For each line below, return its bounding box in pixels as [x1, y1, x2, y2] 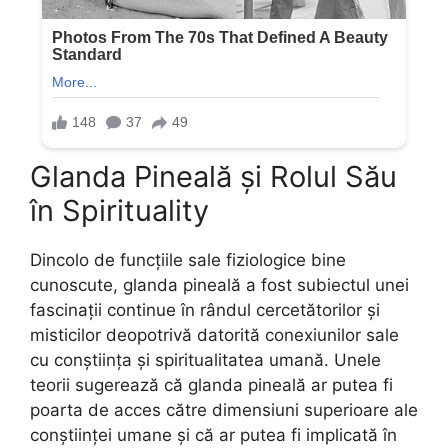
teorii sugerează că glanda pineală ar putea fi [30, 374, 393, 395]
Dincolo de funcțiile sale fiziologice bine [30, 249, 346, 270]
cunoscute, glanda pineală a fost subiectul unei [30, 274, 409, 295]
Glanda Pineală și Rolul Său [30, 158, 397, 194]
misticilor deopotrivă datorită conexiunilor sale [30, 324, 399, 345]
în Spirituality [30, 192, 209, 228]
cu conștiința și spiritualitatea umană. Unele [30, 349, 381, 370]
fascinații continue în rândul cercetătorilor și [30, 299, 380, 320]
